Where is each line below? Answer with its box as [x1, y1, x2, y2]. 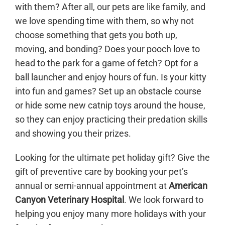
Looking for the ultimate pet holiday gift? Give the [15, 152, 210, 163]
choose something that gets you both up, [15, 30, 177, 41]
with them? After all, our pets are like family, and [15, 2, 205, 13]
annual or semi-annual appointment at [15, 180, 169, 191]
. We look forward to [124, 194, 203, 205]
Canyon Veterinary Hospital [15, 194, 124, 205]
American [169, 180, 207, 191]
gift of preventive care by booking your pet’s [15, 166, 188, 177]
